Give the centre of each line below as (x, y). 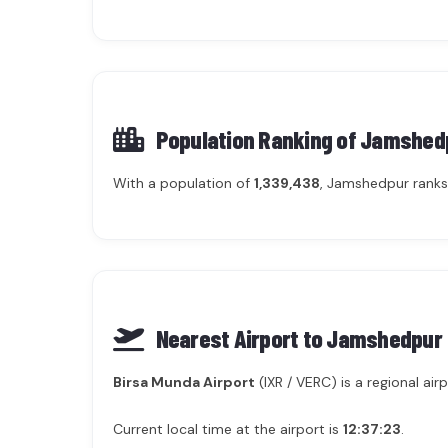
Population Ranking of (255, 139)
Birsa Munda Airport (184, 382)
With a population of (183, 183)
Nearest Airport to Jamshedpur (296, 338)
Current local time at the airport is (228, 429)
